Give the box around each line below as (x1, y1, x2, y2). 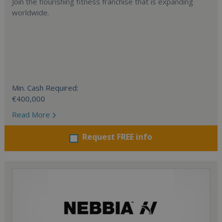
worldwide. (12, 7, 50, 17)
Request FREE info (82, 131, 153, 142)
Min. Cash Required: (12, 83, 79, 93)
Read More (12, 110, 53, 119)
